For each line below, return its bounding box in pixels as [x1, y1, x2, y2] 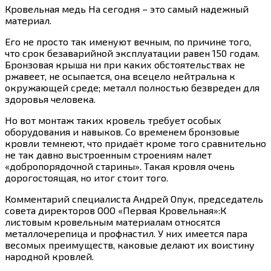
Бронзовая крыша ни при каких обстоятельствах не [5, 58, 245, 70]
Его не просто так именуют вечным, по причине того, [5, 35, 251, 47]
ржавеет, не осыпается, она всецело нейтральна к [5, 70, 235, 82]
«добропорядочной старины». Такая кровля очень [5, 160, 235, 172]
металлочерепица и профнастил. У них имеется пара [5, 227, 247, 239]
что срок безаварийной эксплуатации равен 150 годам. [5, 47, 260, 59]
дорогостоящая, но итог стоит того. [5, 171, 168, 183]
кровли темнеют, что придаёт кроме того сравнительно [5, 137, 266, 149]
